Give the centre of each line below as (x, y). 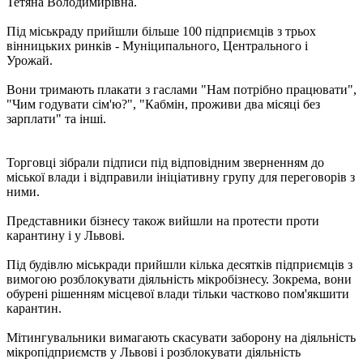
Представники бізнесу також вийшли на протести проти (163, 220)
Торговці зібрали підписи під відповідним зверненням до (165, 162)
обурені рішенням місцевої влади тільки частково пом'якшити (178, 293)
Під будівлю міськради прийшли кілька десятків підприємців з (179, 264)
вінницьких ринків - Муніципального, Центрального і (157, 45)
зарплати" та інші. (56, 118)
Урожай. (30, 60)
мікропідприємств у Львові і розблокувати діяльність (154, 352)
